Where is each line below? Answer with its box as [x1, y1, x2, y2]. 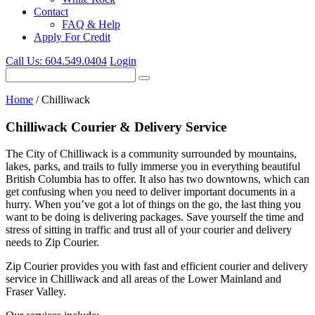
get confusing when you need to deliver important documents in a [6, 186, 295, 198]
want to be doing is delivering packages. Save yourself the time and [6, 211, 304, 224]
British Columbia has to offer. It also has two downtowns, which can [6, 173, 309, 186]
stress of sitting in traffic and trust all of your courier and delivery [6, 224, 292, 236]
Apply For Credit [34, 31, 110, 43]
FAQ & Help [62, 18, 120, 30]
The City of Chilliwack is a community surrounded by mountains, [6, 148, 297, 160]
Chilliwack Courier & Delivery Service [6, 119, 226, 134]
